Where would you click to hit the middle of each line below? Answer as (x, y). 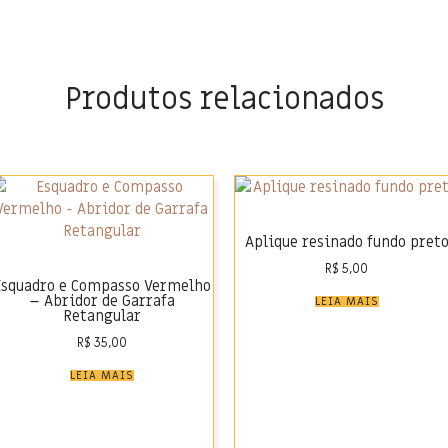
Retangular (101, 316)
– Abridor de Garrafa (101, 301)
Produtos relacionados (224, 99)
